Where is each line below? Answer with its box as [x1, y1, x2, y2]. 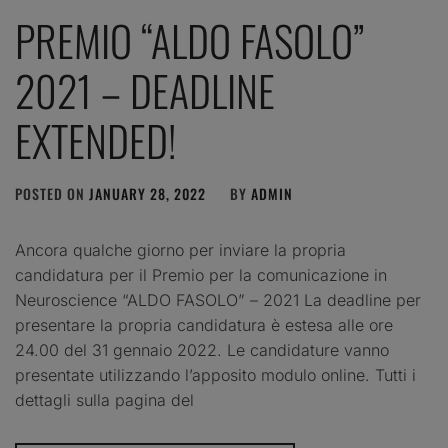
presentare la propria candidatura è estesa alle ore [15, 315, 393, 335]
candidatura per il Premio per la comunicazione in [15, 265, 387, 285]
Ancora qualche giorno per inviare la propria [15, 240, 346, 260]
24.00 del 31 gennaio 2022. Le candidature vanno [15, 340, 389, 360]
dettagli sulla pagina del [15, 390, 194, 410]
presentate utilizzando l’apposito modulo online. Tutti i [15, 365, 416, 385]
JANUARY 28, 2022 [89, 183, 206, 204]
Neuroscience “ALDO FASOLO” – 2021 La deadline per [15, 290, 421, 310]
